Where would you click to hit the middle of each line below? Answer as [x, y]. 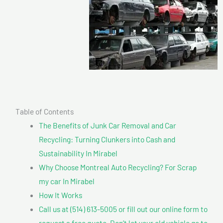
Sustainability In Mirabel [78, 153]
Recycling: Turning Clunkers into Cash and [107, 139]
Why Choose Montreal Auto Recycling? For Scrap [118, 167]
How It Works [60, 195]
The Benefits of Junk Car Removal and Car [107, 125]
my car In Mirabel [66, 181]
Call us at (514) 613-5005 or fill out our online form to [123, 209]
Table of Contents [45, 111]
